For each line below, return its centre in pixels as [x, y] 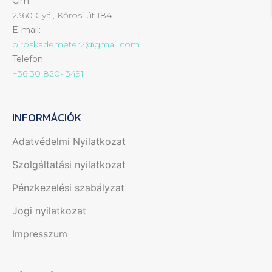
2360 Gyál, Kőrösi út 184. [63, 15]
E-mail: [26, 30]
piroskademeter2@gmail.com [76, 44]
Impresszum [40, 234]
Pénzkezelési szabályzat [68, 188]
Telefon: [29, 59]
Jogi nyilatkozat [49, 211]
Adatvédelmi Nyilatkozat [69, 141]
